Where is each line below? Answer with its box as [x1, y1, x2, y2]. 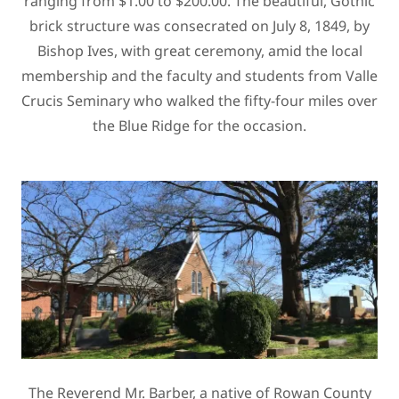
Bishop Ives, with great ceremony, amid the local [37, 40, 362, 61]
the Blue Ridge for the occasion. [93, 115, 306, 135]
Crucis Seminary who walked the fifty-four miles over [21, 90, 378, 110]
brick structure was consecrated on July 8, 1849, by [29, 15, 370, 36]
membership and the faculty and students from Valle [21, 65, 378, 85]
